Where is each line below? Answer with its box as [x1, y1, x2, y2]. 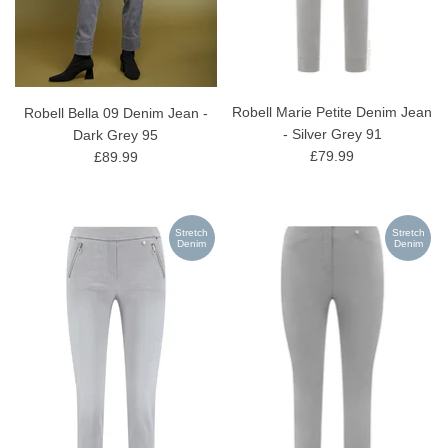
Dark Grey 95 [73, 127, 159, 144]
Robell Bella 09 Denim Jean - [23, 105, 208, 122]
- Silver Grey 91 [282, 126, 382, 143]
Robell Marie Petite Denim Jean [232, 104, 433, 121]
